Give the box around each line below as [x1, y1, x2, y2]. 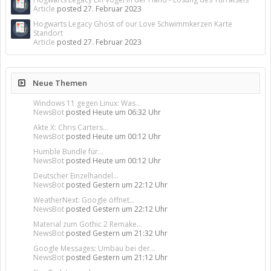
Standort [33, 28, 63, 38]
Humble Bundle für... [33, 146, 103, 157]
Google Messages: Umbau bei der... [33, 243, 155, 253]
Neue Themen [31, 77, 87, 88]
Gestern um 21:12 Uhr [93, 252, 168, 263]
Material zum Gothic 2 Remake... [33, 219, 142, 229]
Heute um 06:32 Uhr [93, 107, 161, 117]
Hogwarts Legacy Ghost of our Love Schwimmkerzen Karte [33, 19, 232, 29]
